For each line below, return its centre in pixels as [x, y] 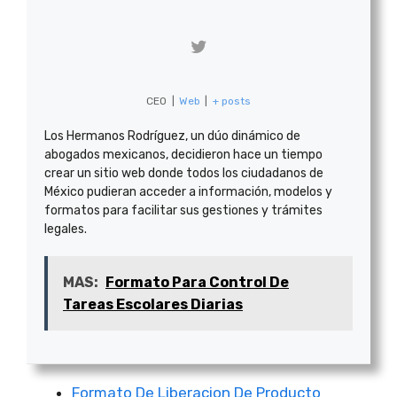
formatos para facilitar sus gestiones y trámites [183, 210]
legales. [66, 229]
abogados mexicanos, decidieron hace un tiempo [183, 155]
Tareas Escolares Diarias [153, 304]
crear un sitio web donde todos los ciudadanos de [184, 173]
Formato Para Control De [197, 282]
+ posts [231, 101]
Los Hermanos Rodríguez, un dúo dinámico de [172, 136]
